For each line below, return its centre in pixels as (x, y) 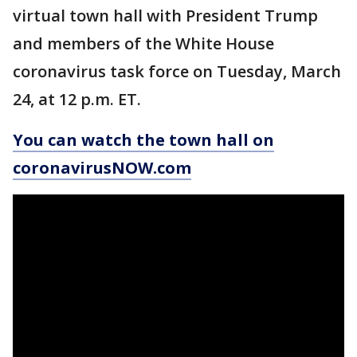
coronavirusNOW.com (102, 168)
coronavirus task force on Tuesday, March (177, 71)
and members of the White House (143, 43)
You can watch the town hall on (143, 140)
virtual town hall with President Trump (165, 16)
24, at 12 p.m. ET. (77, 99)
